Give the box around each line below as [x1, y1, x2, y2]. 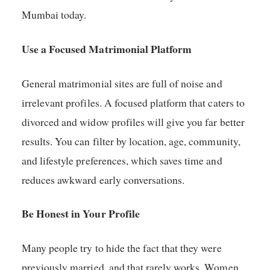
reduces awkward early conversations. [22, 172, 185, 187]
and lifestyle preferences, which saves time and [22, 152, 222, 168]
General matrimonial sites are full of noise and [22, 75, 222, 90]
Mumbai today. [22, 7, 87, 22]
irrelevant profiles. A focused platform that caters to [22, 95, 245, 110]
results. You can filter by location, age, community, [22, 133, 240, 148]
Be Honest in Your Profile [22, 206, 140, 222]
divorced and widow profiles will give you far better [22, 114, 245, 129]
